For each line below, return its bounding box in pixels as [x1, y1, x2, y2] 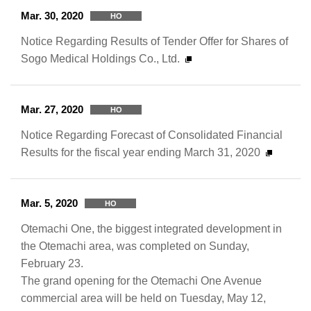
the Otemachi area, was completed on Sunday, [21, 239, 249, 252]
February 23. [21, 257, 83, 269]
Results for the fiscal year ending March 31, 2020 [21, 146, 260, 158]
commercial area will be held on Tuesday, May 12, [21, 292, 266, 304]
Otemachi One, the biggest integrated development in [21, 222, 282, 235]
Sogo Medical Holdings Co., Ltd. [21, 52, 180, 65]
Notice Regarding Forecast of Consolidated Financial [21, 128, 283, 141]
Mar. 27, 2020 [21, 103, 83, 115]
